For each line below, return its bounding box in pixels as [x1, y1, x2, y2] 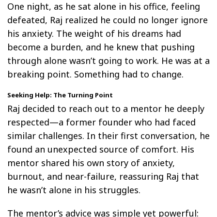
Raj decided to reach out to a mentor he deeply [7, 102, 204, 114]
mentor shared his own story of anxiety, [7, 156, 175, 169]
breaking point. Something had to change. [7, 68, 184, 80]
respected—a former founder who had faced [7, 116, 196, 128]
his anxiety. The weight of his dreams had [7, 27, 181, 39]
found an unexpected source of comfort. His [7, 143, 194, 155]
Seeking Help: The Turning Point [7, 90, 113, 99]
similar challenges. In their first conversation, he [7, 129, 210, 141]
